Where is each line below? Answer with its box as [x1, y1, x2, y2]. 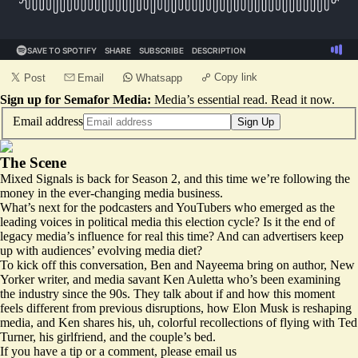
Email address [13, 113, 83, 128]
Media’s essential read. [154, 93, 268, 106]
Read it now [271, 93, 332, 106]
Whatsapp [136, 72, 182, 84]
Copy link [214, 71, 257, 83]
